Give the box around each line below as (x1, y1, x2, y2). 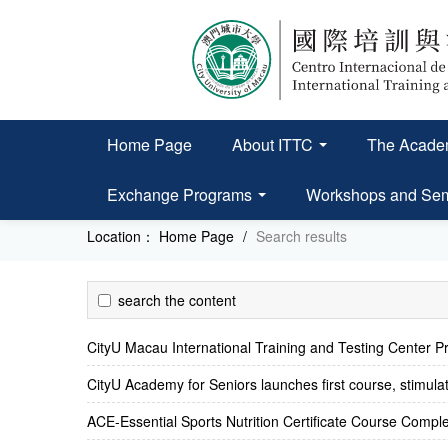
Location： (87, 226, 155, 247)
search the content (118, 290, 236, 311)
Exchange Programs (107, 183, 256, 206)
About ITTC (232, 133, 317, 156)
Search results (256, 226, 347, 247)
